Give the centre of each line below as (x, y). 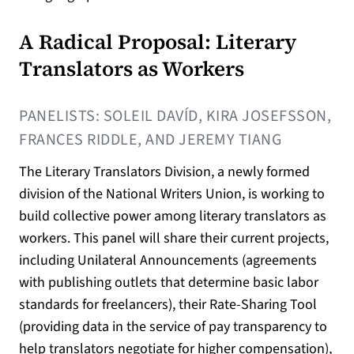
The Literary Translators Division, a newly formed (164, 171)
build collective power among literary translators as (173, 216)
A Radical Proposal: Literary (158, 41)
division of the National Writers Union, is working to (172, 194)
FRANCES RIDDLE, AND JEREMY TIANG (150, 139)
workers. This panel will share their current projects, (174, 238)
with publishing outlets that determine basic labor (169, 282)
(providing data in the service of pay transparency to (173, 326)
